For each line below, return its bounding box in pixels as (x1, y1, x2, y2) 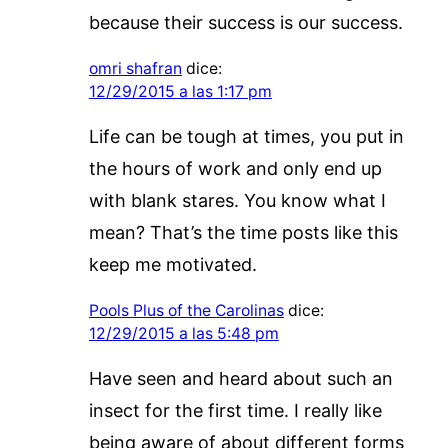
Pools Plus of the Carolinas (88, 300, 284, 320)
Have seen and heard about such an (88, 367, 393, 389)
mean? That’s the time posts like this (88, 221, 398, 243)
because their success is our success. (88, 11, 403, 33)
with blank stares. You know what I (88, 189, 386, 211)
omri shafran (88, 58, 182, 78)
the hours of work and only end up (88, 157, 382, 179)
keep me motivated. (88, 253, 257, 275)
